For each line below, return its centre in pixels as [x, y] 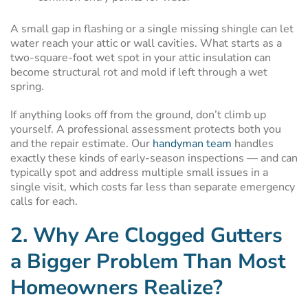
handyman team [192, 144]
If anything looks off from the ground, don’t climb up [138, 115]
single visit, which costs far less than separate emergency [153, 187]
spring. [27, 87]
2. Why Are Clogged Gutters [146, 235]
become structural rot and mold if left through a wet [139, 72]
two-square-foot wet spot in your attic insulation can [141, 58]
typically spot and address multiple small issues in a [139, 173]
